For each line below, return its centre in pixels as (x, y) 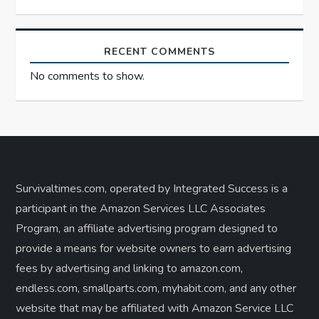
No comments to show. (88, 77)
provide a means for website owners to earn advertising (154, 249)
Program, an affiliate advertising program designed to (147, 229)
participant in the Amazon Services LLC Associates (141, 209)
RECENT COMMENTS (159, 52)
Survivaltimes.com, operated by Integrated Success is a (152, 189)
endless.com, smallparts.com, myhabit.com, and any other (156, 289)
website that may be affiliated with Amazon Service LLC (155, 309)
